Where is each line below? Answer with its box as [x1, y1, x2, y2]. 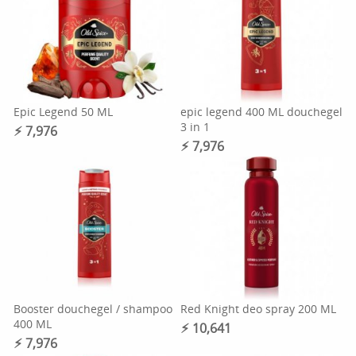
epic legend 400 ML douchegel [180, 104, 342, 119]
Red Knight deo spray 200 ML [180, 301, 336, 316]
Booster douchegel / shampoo [14, 301, 173, 316]
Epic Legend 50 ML [14, 104, 114, 119]
